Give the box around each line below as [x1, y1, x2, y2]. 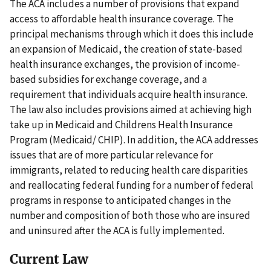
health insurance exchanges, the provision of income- [10, 57, 240, 71]
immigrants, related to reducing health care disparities [10, 163, 248, 177]
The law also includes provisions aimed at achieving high [10, 103, 252, 117]
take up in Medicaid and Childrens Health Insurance [10, 118, 233, 132]
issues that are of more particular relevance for [10, 148, 213, 162]
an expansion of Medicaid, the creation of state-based [10, 42, 243, 56]
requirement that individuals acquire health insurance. [10, 88, 247, 102]
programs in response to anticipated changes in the [10, 194, 231, 207]
